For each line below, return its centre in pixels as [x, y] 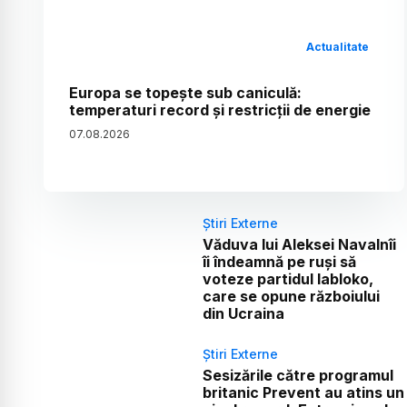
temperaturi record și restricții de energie [220, 109]
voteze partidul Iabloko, [288, 278]
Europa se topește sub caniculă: [185, 92]
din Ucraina [243, 313]
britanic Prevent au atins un [303, 392]
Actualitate [338, 46]
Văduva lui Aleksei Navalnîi [299, 244]
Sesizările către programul [298, 375]
